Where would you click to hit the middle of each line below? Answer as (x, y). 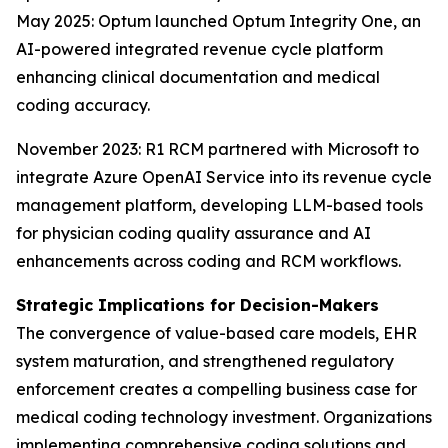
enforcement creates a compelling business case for (216, 389)
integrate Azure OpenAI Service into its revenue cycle (224, 177)
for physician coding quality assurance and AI (193, 233)
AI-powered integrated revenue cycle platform (199, 49)
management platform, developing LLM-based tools (219, 205)
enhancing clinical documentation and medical (198, 77)
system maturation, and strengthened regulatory (205, 361)
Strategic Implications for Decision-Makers (197, 305)
